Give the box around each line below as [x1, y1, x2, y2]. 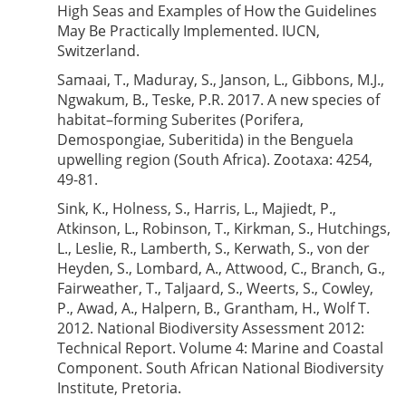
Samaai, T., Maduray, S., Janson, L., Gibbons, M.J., [57, 70, 384, 90]
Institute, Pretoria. [57, 378, 181, 398]
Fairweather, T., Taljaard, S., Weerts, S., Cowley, [57, 278, 373, 298]
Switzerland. [57, 41, 140, 61]
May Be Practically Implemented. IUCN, [57, 21, 320, 41]
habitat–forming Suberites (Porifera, [57, 110, 304, 130]
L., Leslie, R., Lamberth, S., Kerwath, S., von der [57, 238, 370, 258]
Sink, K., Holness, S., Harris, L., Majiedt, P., [57, 198, 336, 218]
